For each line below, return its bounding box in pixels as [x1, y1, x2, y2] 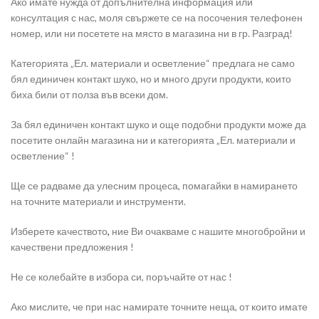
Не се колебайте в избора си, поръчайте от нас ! [11, 271, 232, 283]
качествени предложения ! [11, 241, 134, 253]
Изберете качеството [11, 225, 108, 238]
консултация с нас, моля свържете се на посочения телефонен [11, 11, 303, 24]
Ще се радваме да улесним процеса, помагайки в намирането [11, 179, 298, 192]
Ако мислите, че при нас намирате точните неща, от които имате [11, 300, 308, 313]
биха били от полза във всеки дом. [11, 88, 168, 101]
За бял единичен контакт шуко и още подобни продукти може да [11, 118, 306, 131]
